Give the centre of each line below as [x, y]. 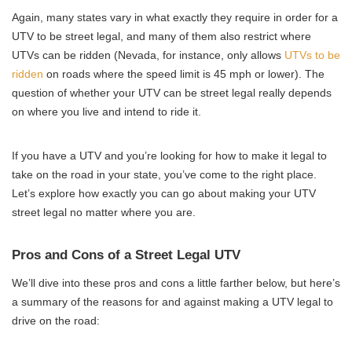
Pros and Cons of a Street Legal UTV [126, 255]
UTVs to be [312, 55]
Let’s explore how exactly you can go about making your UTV [164, 194]
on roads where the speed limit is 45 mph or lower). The [184, 74]
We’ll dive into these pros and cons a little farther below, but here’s [176, 283]
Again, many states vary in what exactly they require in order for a [175, 18]
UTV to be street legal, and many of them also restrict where [161, 37]
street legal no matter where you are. [104, 213]
